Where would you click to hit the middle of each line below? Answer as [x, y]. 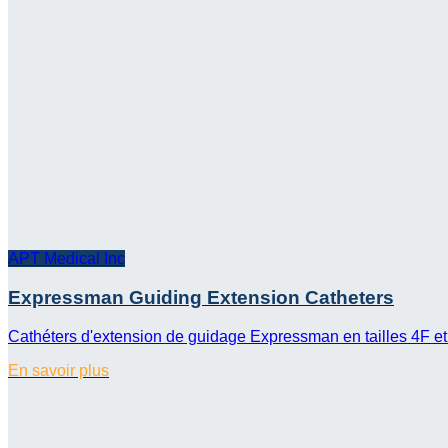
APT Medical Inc [66, 259]
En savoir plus [58, 370]
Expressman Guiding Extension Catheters [201, 298]
